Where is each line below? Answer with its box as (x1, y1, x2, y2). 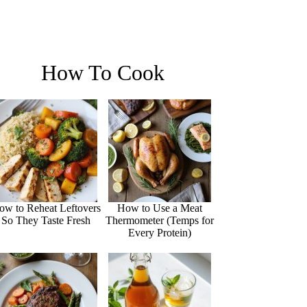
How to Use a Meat (117, 201, 203, 214)
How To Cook (41, 60, 165, 85)
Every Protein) (128, 226, 192, 238)
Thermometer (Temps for (106, 214, 214, 226)
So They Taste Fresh (1, 214, 91, 226)
